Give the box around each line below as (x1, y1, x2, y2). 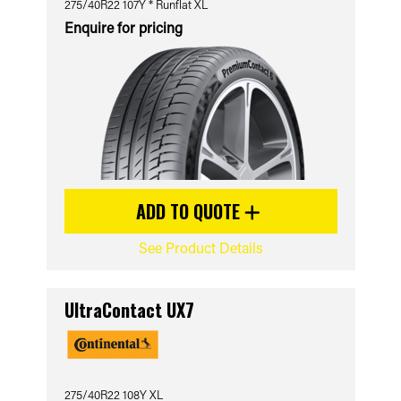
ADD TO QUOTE (136, 198, 244, 225)
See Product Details (138, 238, 263, 257)
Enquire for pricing (64, 18, 183, 37)
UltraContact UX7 (64, 296, 194, 323)
